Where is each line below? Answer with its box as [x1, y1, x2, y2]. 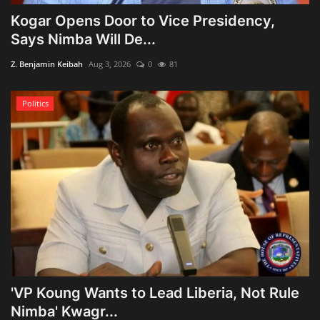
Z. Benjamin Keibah [11, 58, 83, 69]
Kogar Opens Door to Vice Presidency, [11, 11, 275, 29]
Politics [21, 97, 49, 109]
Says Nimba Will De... [11, 30, 156, 48]
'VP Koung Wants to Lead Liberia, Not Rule [11, 284, 299, 301]
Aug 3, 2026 [89, 58, 131, 69]
